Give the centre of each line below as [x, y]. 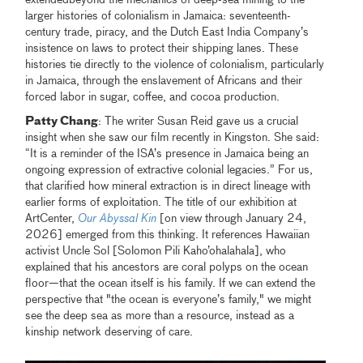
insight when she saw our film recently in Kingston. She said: [173, 137]
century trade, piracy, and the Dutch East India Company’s [167, 32]
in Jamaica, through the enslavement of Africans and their [164, 81]
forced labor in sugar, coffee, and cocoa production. [153, 97]
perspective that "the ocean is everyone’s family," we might [169, 299]
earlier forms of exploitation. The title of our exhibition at [161, 202]
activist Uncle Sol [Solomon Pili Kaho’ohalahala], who [156, 251]
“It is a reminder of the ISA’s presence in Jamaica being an [167, 154]
